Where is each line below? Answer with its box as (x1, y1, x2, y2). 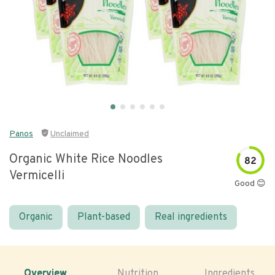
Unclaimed (50, 129, 89, 139)
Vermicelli (9, 168, 64, 184)
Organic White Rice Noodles (9, 152, 163, 168)
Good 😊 (234, 179, 266, 189)
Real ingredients (155, 211, 227, 223)
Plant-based (77, 211, 130, 223)
